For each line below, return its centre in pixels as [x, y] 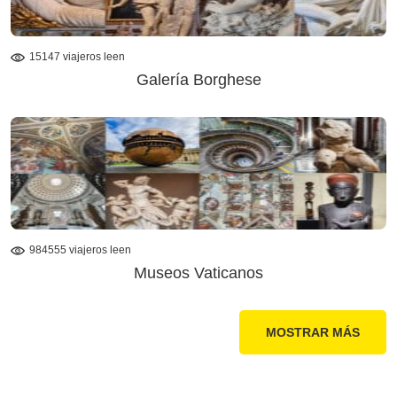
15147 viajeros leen [77, 57]
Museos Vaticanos [198, 272]
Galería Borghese [198, 79]
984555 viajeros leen [80, 249]
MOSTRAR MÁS [313, 332]
